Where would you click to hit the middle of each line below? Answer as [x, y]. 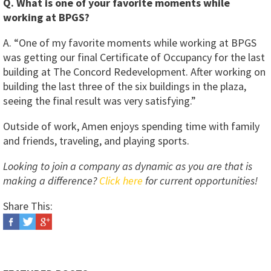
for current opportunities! [200, 181]
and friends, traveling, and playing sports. [96, 141]
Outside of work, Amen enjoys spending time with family [131, 126]
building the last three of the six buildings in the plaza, [125, 87]
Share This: [28, 206]
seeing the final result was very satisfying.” [100, 101]
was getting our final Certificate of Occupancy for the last [134, 57]
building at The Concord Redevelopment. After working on [134, 72]
